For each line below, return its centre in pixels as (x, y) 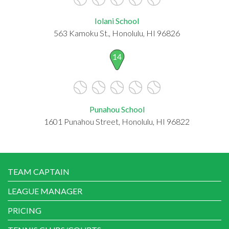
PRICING (25, 210)
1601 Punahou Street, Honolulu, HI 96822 (117, 121)
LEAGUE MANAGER (45, 191)
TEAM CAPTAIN (39, 171)
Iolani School (117, 20)
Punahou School (117, 109)
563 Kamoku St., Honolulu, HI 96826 (117, 33)
